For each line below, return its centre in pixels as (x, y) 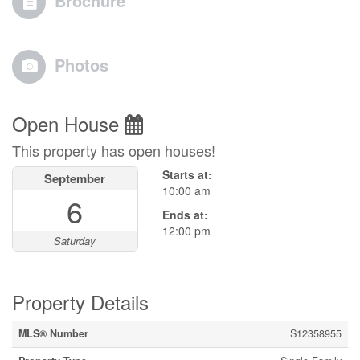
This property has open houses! (114, 150)
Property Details (80, 301)
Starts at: (187, 174)
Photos (82, 64)
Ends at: (185, 214)
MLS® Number (53, 333)
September (75, 178)
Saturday (75, 240)
